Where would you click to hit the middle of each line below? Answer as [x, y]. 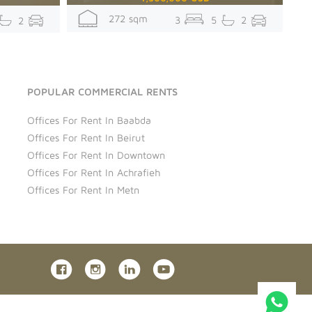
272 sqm [123, 19]
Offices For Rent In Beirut [86, 137]
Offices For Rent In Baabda [89, 120]
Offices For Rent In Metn [83, 189]
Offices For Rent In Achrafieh [93, 172]
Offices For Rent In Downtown [96, 155]
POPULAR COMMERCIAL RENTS [102, 91]
